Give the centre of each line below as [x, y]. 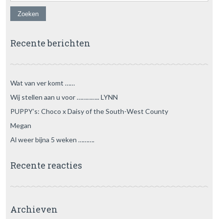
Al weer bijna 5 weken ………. [52, 140]
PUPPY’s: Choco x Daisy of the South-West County [89, 111]
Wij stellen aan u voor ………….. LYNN [64, 97]
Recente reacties [46, 165]
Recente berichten [50, 43]
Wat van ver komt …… [42, 83]
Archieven [34, 209]
